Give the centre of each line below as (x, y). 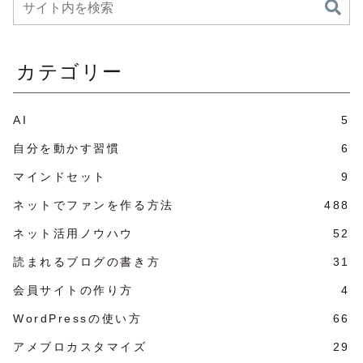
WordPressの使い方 (78, 319)
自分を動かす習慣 (67, 149)
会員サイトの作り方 (74, 290)
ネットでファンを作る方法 (94, 205)
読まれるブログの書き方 (87, 262)
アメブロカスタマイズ (80, 347)
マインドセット (60, 177)
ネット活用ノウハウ (74, 234)
